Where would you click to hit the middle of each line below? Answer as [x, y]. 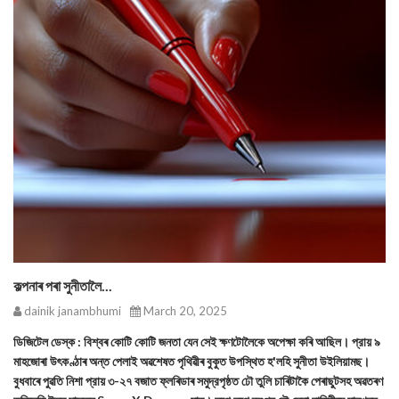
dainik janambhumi [71, 311]
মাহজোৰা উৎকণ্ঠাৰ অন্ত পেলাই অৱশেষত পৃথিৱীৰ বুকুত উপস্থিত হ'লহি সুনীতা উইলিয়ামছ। [191, 361]
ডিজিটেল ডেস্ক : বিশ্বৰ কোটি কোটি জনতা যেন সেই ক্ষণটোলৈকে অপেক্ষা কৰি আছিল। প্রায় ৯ [197, 342]
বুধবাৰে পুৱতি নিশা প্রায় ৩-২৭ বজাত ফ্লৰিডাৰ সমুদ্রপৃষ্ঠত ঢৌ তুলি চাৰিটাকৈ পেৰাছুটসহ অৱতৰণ [198, 381]
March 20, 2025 [184, 311]
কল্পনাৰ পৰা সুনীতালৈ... [63, 285]
